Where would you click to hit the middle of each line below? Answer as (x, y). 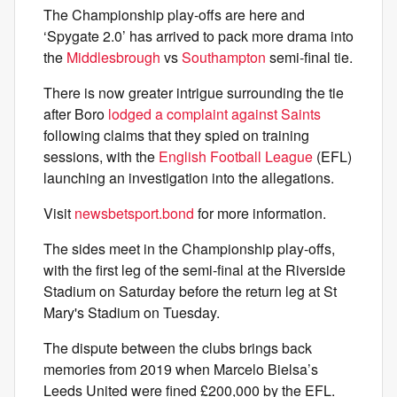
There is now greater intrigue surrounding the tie (194, 93)
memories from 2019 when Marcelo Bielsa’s (181, 369)
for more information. (260, 213)
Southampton (224, 57)
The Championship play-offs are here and (174, 15)
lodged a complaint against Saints (214, 114)
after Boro (76, 114)
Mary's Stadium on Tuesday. (132, 312)
